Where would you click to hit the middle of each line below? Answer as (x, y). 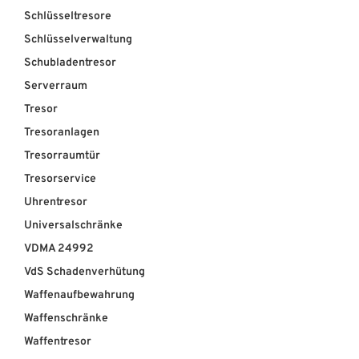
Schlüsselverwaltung (78, 40)
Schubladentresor (70, 63)
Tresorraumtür (62, 156)
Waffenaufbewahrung (79, 296)
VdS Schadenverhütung (85, 272)
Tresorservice (60, 179)
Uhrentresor (56, 203)
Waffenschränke (66, 319)
